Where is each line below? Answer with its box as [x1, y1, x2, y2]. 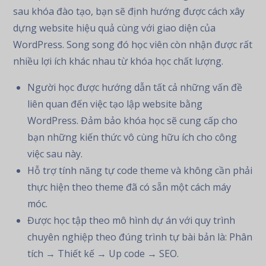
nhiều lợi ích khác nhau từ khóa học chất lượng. [13, 55, 224, 68]
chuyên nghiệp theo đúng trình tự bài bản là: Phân [27, 230, 253, 243]
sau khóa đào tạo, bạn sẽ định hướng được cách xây [13, 5, 245, 18]
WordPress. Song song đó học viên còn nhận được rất [13, 38, 253, 51]
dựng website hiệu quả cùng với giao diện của [13, 21, 216, 34]
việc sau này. [27, 147, 83, 160]
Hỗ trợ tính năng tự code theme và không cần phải [27, 164, 253, 177]
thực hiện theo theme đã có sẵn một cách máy [27, 180, 232, 194]
